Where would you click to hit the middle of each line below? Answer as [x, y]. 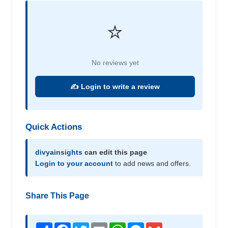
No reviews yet [115, 62]
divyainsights [59, 152]
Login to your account [74, 163]
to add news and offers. [152, 163]
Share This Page [57, 195]
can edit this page [115, 152]
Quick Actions [54, 127]
